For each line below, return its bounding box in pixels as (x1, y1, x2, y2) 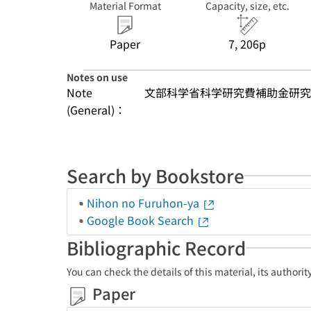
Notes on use (67, 70, 128, 84)
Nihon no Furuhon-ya (87, 194, 202, 211)
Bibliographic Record (67, 235, 246, 260)
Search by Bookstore (67, 162, 244, 188)
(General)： (67, 101, 126, 118)
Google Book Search (87, 212, 196, 228)
